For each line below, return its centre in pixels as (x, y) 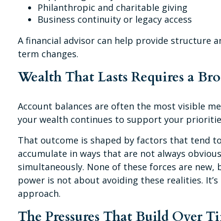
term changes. (48, 54)
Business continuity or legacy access (116, 19)
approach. (39, 193)
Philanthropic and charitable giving (113, 7)
